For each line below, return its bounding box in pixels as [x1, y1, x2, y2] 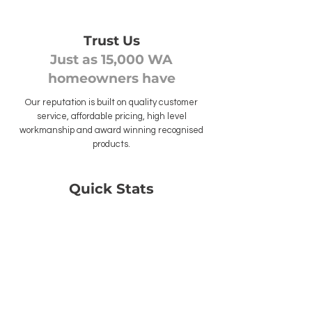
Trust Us [83, 33, 140, 49]
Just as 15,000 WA [50, 52, 173, 68]
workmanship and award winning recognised [19, 125, 203, 135]
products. [93, 139, 130, 149]
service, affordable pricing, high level [36, 111, 187, 121]
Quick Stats [69, 180, 154, 197]
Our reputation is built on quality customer [25, 97, 198, 107]
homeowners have [47, 70, 175, 86]
